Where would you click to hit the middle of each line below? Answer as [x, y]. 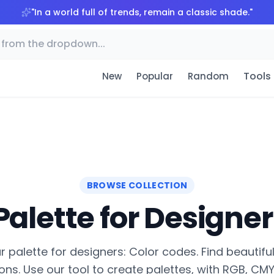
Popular [154, 76]
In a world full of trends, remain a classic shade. [142, 12]
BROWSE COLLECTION [137, 186]
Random [208, 76]
